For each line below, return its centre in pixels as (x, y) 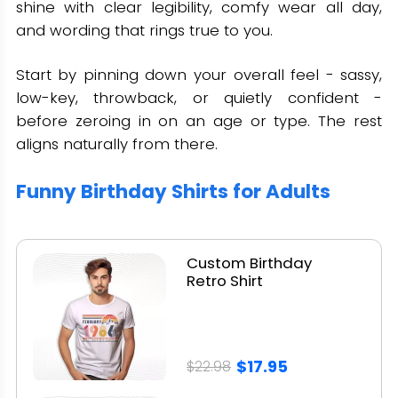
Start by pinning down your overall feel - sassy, (199, 75)
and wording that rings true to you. (144, 31)
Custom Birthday (250, 263)
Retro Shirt (225, 280)
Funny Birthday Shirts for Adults (173, 191)
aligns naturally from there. (116, 144)
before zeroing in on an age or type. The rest (199, 121)
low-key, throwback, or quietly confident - (199, 98)
